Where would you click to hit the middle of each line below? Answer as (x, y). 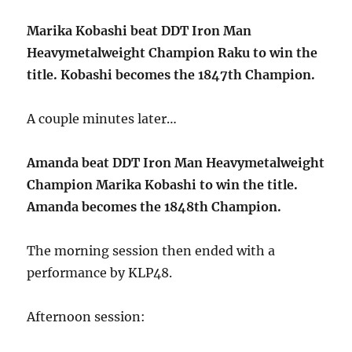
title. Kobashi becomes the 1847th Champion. (171, 75)
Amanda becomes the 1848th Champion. (154, 207)
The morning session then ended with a (151, 251)
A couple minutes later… (102, 119)
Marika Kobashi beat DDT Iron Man (139, 31)
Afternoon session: (86, 317)
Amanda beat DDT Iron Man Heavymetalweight (176, 163)
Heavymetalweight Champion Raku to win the (172, 53)
